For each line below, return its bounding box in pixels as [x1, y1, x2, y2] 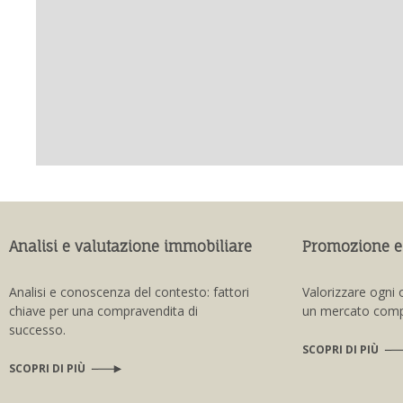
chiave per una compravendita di [9, 301, 198, 319]
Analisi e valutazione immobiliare [9, 237, 252, 255]
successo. [9, 320, 66, 338]
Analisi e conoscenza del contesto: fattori [9, 282, 249, 300]
